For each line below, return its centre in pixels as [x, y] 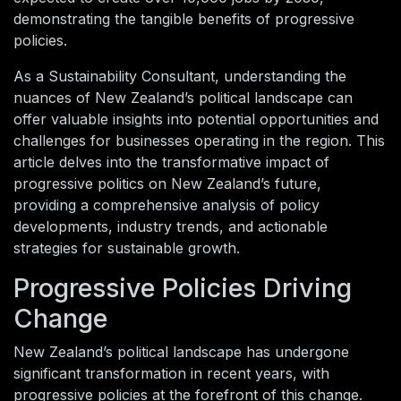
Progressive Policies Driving [183, 288]
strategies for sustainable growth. [127, 248]
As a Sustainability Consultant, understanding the [180, 77]
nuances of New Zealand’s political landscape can [183, 98]
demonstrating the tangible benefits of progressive [184, 19]
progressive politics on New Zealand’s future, [167, 184]
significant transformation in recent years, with [171, 374]
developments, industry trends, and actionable [171, 227]
